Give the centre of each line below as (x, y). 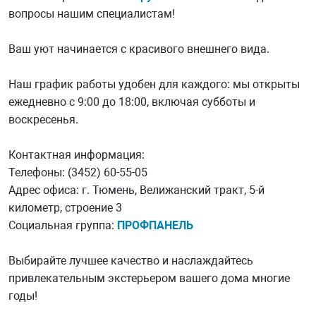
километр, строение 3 (65, 207)
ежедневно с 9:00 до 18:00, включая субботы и (132, 102)
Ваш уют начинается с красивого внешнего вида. (139, 49)
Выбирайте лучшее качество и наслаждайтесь (131, 260)
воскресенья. (43, 119)
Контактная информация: (77, 154)
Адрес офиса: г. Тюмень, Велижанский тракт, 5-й (136, 190)
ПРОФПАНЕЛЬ (155, 225)
